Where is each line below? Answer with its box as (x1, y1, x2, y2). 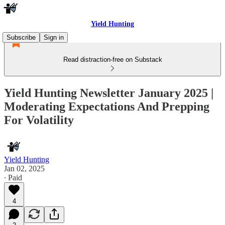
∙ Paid (4, 173, 22, 182)
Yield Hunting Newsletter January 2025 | (4, 86, 213, 99)
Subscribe (7, 34, 36, 41)
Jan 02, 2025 (4, 164, 45, 173)
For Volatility (4, 113, 74, 127)
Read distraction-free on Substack (63, 56, 162, 63)
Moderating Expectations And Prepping (4, 99, 209, 113)
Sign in (44, 34, 64, 41)
